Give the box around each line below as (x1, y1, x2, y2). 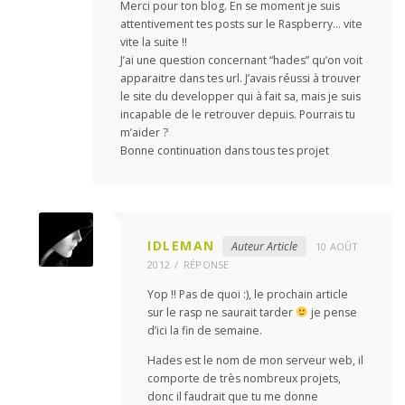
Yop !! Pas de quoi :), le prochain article (147, 287, 349, 303)
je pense (308, 305, 358, 321)
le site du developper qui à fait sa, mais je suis (120, 88, 362, 104)
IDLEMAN (147, 237, 215, 254)
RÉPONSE (183, 258, 230, 271)
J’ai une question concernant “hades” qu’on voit (120, 52, 363, 68)
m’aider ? (120, 124, 169, 140)
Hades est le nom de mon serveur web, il (147, 353, 364, 369)
